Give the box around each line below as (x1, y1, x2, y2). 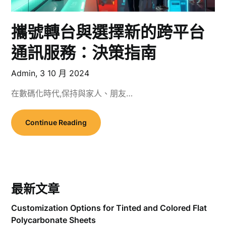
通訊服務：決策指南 (11, 43, 157, 63)
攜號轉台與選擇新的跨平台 (11, 22, 205, 42)
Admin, (11, 68, 40, 79)
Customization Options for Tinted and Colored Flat (11, 203, 207, 213)
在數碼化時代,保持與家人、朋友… (11, 88, 133, 99)
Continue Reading (25, 118, 87, 127)
